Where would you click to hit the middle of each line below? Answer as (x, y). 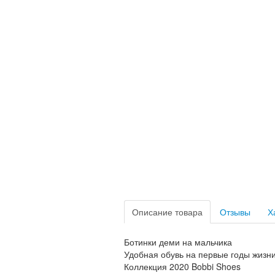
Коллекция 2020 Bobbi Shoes (182, 266)
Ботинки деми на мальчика (178, 242)
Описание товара (167, 212)
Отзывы (235, 212)
